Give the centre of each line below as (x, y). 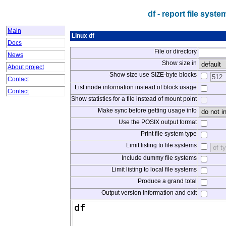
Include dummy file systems (159, 158)
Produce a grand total (167, 181)
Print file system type (169, 134)
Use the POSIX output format (158, 122)
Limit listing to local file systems (154, 169)
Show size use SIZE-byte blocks (153, 75)
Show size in (179, 63)
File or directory (176, 51)
